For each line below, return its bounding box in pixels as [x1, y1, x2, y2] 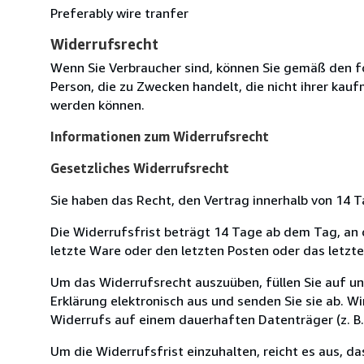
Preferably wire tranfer [50, 4, 188, 21]
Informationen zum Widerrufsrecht [50, 128, 269, 145]
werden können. [50, 96, 145, 113]
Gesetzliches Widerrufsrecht [50, 159, 229, 176]
